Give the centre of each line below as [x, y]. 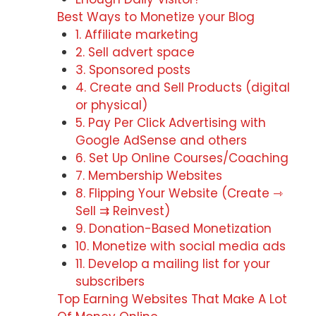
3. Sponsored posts [133, 69]
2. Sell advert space [135, 52]
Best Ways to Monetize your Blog [156, 17]
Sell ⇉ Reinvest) [122, 211]
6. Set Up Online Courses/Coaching [182, 158]
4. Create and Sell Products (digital [182, 87]
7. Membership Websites [148, 175]
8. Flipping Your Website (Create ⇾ [179, 193]
